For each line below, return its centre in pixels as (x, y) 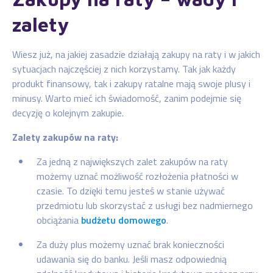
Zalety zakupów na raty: (65, 137)
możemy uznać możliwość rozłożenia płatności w (137, 176)
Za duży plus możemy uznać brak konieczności (130, 244)
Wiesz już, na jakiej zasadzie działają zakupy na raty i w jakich (136, 54)
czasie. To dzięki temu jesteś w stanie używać (131, 190)
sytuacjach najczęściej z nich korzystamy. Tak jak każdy (124, 69)
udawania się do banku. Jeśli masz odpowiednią (132, 259)
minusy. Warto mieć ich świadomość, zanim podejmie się (127, 98)
